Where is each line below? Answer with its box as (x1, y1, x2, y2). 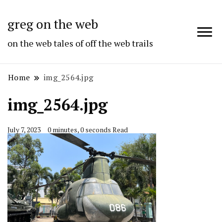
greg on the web (7, 15, 98, 32)
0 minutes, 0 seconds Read (48, 125, 128, 134)
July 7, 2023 (7, 125, 41, 134)
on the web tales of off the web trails (7, 37, 153, 49)
